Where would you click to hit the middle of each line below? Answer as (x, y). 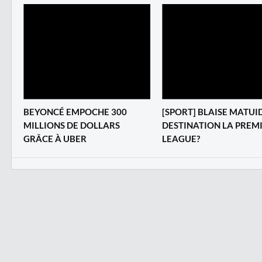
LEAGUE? (181, 138)
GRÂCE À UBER (55, 138)
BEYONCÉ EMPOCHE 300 (75, 111)
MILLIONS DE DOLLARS (72, 125)
